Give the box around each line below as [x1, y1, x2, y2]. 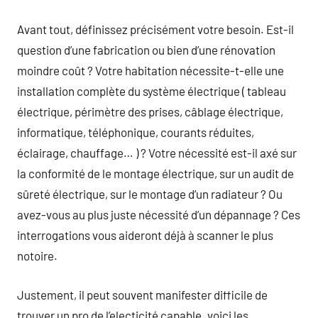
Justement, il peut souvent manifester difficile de [17, 287, 268, 302]
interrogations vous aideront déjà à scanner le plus [17, 228, 273, 242]
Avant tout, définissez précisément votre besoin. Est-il [17, 22, 294, 36]
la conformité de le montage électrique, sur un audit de [17, 166, 294, 180]
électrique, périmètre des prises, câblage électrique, [17, 104, 283, 119]
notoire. [17, 248, 57, 263]
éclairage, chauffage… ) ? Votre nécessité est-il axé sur [17, 146, 297, 160]
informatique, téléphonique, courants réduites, [17, 125, 254, 139]
